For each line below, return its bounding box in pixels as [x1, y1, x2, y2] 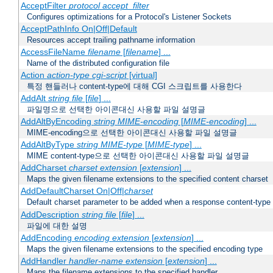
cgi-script [91, 70, 127, 80]
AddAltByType [20, 140, 77, 150]
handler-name [68, 256, 123, 266]
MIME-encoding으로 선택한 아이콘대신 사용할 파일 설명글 [27, 128, 237, 138]
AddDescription [20, 210, 82, 220]
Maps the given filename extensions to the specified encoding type [27, 244, 263, 254]
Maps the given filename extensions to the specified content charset [27, 174, 268, 184]
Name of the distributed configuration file [27, 58, 169, 68]
